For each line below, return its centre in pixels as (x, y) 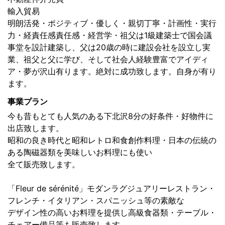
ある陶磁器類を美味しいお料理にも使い (80, 152)
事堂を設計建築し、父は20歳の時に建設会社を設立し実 (109, 47)
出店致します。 (36, 128)
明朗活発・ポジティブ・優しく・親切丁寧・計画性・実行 (112, 23)
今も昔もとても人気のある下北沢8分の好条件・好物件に (110, 116)
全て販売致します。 (44, 164)
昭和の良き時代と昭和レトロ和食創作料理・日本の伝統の (112, 140)
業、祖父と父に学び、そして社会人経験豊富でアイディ (108, 60)
